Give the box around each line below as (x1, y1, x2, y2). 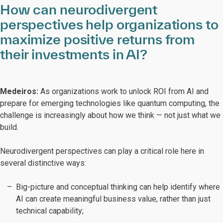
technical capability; (16, 206, 84, 216)
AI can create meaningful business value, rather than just (16, 194, 211, 204)
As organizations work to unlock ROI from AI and (38, 87, 209, 96)
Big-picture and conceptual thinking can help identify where (16, 182, 220, 192)
